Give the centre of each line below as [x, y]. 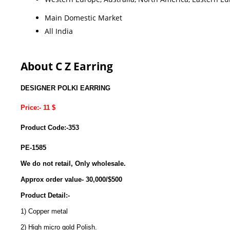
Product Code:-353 [50, 128]
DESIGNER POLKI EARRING [65, 88]
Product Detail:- [45, 195]
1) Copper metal [45, 211]
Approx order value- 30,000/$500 [71, 179]
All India [59, 31]
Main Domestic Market [83, 17]
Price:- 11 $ [38, 108]
